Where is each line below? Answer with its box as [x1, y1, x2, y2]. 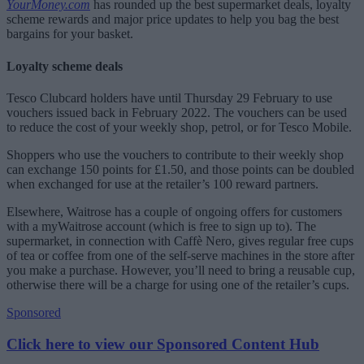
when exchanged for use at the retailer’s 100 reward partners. [6, 176, 318, 191]
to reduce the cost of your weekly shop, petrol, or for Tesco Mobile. [6, 119, 352, 134]
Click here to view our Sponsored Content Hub [6, 335, 319, 353]
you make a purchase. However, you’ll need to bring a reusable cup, [6, 262, 355, 277]
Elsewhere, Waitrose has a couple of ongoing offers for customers [6, 204, 342, 219]
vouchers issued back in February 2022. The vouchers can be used [6, 105, 347, 119]
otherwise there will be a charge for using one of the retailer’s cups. [6, 277, 349, 292]
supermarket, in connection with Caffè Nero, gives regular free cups [6, 233, 353, 248]
